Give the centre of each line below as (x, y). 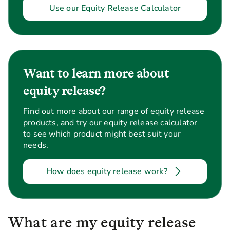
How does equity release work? (107, 171)
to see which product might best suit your (102, 134)
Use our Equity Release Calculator (115, 8)
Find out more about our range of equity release (114, 111)
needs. (36, 145)
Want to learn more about (96, 73)
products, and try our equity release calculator (110, 123)
